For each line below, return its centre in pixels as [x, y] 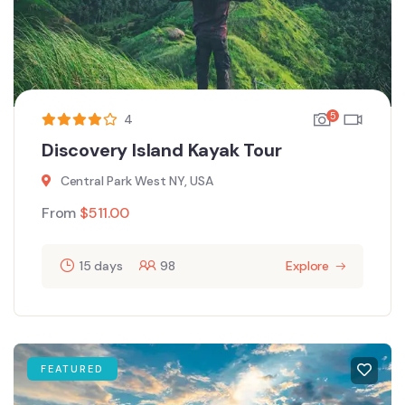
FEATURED [72, 369]
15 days [101, 266]
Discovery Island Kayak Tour [162, 151]
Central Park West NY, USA [137, 181]
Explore [307, 266]
